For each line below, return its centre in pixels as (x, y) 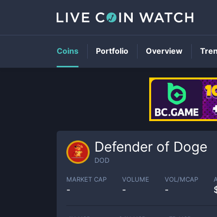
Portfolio (112, 51)
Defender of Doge (151, 147)
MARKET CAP (86, 179)
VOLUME (136, 179)
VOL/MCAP (181, 179)
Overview (164, 51)
